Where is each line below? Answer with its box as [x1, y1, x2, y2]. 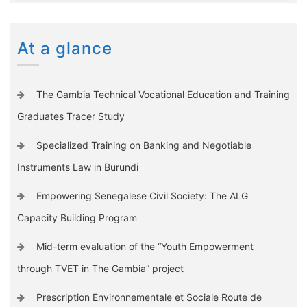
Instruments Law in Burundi [17, 160, 138, 173]
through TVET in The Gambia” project [17, 262, 184, 274]
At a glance [17, 38, 112, 58]
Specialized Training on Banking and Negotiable [36, 138, 251, 151]
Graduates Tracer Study [17, 110, 125, 122]
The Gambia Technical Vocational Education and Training [36, 88, 290, 100]
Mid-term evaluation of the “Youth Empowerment [36, 240, 254, 252]
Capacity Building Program [17, 211, 137, 223]
